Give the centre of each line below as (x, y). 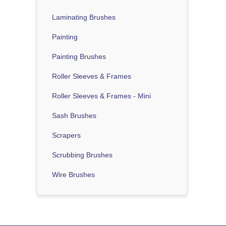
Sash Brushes (74, 115)
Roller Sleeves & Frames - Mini (101, 96)
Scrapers (66, 135)
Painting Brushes (79, 56)
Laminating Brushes (84, 17)
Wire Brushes (73, 174)
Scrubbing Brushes (82, 155)
